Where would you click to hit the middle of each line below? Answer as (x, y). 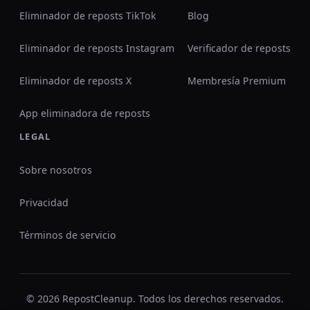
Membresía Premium (237, 81)
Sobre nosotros (56, 170)
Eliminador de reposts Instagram (97, 48)
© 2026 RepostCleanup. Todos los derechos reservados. (155, 299)
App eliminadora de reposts (85, 113)
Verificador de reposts (239, 48)
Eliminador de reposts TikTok (88, 16)
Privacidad (44, 202)
